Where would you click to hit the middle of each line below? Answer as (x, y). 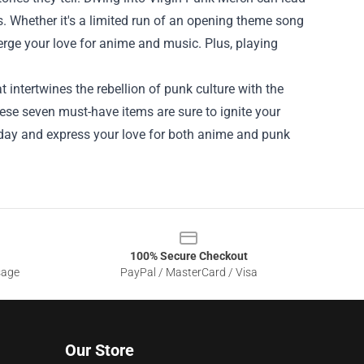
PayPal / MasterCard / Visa (188, 273)
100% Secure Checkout (188, 256)
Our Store (100, 351)
